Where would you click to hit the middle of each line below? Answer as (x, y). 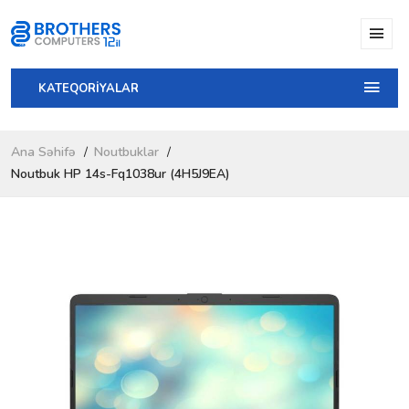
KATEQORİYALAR (89, 88)
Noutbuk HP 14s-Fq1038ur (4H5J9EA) (121, 173)
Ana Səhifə (43, 152)
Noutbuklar (126, 152)
